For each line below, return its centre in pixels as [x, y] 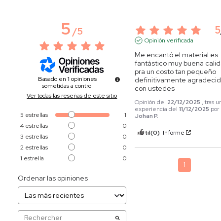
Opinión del [151, 102]
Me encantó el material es [177, 55]
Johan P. [147, 116]
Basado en [53, 79]
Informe [174, 132]
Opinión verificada [169, 40]
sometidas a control [68, 86]
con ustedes [155, 88]
